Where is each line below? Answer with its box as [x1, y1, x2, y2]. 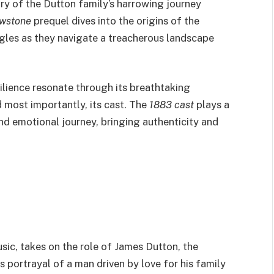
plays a [194, 98, 229, 111]
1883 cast [149, 98, 194, 111]
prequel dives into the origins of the [31, 14, 199, 27]
